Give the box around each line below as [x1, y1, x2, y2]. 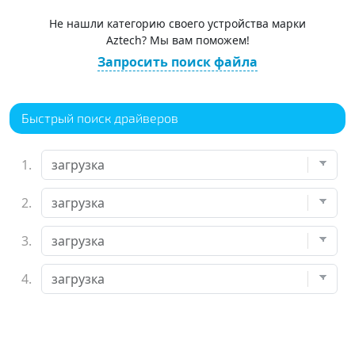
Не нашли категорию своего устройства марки [49, 16, 306, 31]
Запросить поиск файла [97, 53, 258, 71]
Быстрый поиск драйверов [21, 110, 178, 125]
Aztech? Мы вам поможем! [105, 32, 250, 48]
